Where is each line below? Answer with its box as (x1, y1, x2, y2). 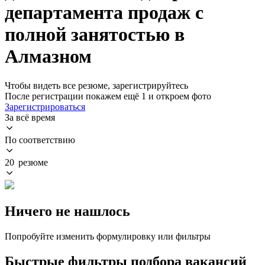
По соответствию (5, 134, 75, 145)
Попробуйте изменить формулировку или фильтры (5, 231, 211, 241)
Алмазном (5, 46, 92, 67)
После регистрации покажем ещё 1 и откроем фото (5, 91, 211, 101)
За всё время (5, 112, 55, 122)
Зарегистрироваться (5, 101, 85, 112)
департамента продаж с (5, 2, 203, 24)
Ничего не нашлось (5, 203, 130, 219)
